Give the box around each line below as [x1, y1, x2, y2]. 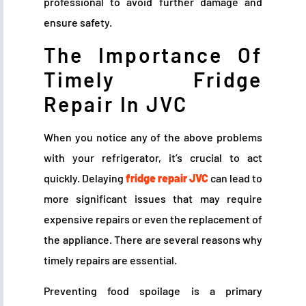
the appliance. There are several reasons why [44, 233, 262, 247]
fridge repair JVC [126, 171, 208, 185]
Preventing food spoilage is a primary [44, 283, 262, 297]
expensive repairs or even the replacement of [44, 212, 262, 226]
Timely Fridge [44, 67, 262, 92]
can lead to [210, 171, 262, 185]
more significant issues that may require [44, 192, 262, 206]
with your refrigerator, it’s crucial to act [44, 151, 262, 165]
